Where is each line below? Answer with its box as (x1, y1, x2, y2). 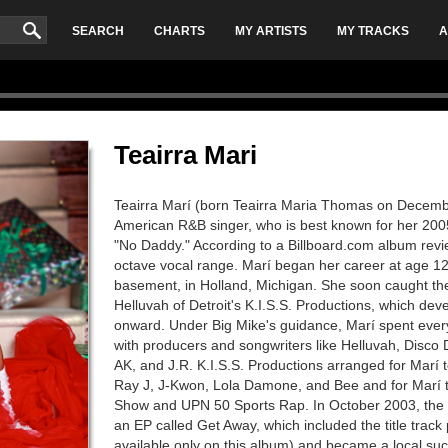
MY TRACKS (337, 24, 410, 38)
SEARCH (72, 24, 125, 38)
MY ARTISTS (235, 24, 308, 38)
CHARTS (154, 24, 206, 38)
